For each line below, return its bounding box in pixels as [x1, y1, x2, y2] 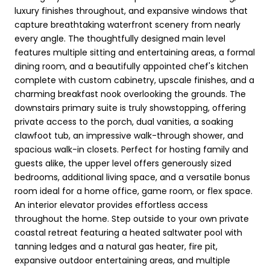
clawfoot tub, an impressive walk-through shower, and [14, 129, 243, 142]
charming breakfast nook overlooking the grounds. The [14, 87, 246, 100]
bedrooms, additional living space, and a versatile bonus [14, 171, 250, 183]
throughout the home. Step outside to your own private [14, 212, 249, 225]
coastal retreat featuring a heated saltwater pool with [14, 226, 242, 239]
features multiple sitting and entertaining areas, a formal [14, 46, 255, 58]
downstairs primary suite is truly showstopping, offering [14, 101, 246, 114]
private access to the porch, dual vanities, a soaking [14, 115, 233, 128]
